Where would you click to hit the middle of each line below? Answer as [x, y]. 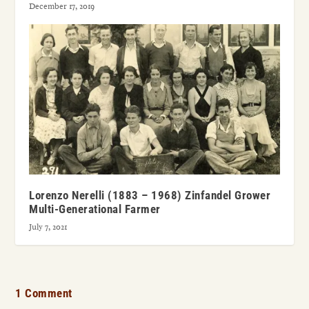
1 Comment [44, 293]
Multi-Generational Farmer [95, 209]
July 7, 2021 [48, 227]
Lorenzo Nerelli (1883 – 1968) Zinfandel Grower [150, 195]
